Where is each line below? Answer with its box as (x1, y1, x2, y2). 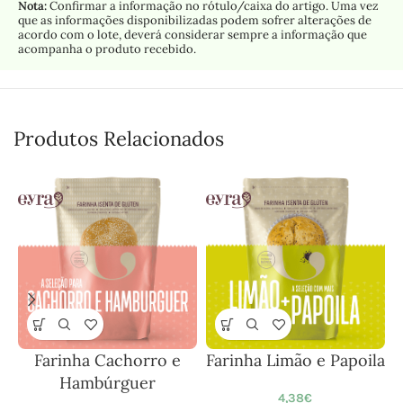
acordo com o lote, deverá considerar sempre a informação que (18, 27, 367, 43)
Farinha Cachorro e (33, 350, 181, 372)
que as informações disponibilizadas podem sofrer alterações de (18, 13, 372, 29)
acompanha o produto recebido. (18, 41, 196, 58)
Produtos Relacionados (13, 126, 224, 152)
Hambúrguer (58, 372, 156, 394)
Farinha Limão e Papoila (205, 350, 385, 372)
